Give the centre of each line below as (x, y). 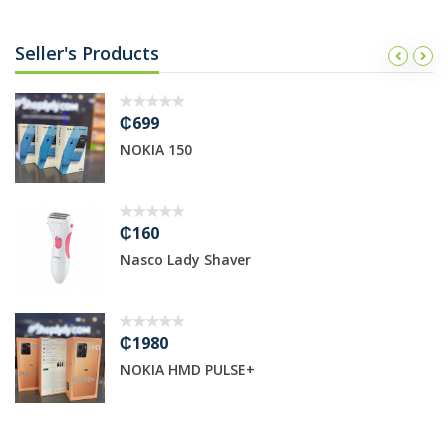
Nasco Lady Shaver (181, 260)
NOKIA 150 (151, 150)
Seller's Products (87, 53)
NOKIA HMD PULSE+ (183, 370)
